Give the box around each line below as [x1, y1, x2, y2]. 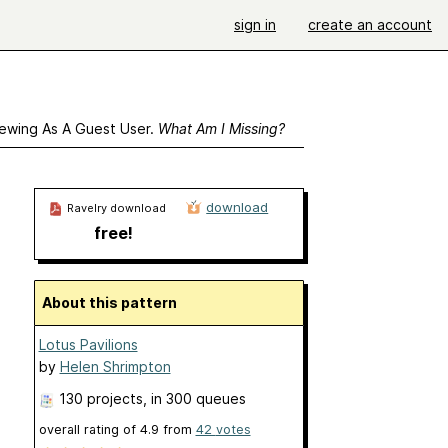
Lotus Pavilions [38, 336, 138, 353]
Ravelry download [63, 201, 166, 215]
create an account [308, 16, 432, 33]
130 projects [58, 390, 143, 407]
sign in [234, 16, 276, 33]
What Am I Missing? [157, 120, 285, 137]
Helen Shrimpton [59, 358, 171, 375]
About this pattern [51, 294, 177, 311]
